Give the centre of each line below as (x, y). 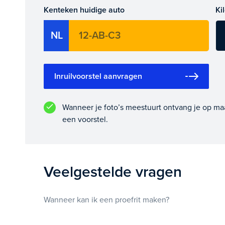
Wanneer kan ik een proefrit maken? (107, 200)
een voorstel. (85, 119)
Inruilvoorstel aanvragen (98, 76)
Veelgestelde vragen (113, 172)
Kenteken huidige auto (84, 10)
